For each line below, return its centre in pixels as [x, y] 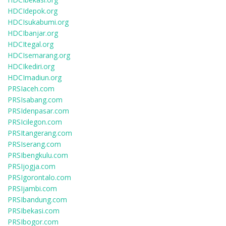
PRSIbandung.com [37, 200]
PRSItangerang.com [40, 133]
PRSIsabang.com [35, 100]
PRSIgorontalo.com [39, 177]
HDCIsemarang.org [39, 55]
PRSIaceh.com [31, 89]
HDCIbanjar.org [33, 33]
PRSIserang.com [34, 144]
